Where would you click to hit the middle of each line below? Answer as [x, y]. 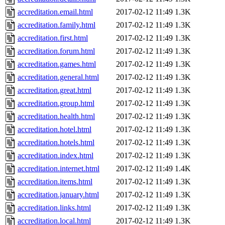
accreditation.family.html [57, 25]
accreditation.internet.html [59, 169]
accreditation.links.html [54, 208]
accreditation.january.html [58, 195]
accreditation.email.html [55, 12]
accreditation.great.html [54, 90]
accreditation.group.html [56, 103]
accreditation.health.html [56, 117]
